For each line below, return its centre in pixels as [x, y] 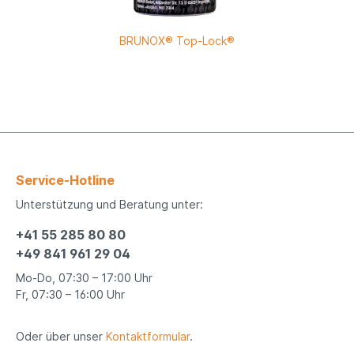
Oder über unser [61, 336]
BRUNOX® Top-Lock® [177, 41]
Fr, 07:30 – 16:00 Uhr [70, 294]
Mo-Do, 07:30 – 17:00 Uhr [84, 277]
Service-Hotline [65, 180]
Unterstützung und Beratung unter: [109, 204]
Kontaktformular [148, 336]
